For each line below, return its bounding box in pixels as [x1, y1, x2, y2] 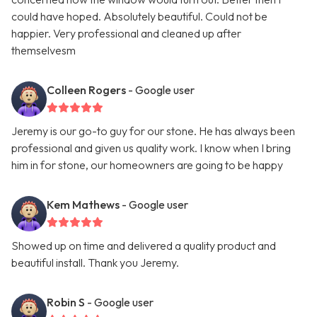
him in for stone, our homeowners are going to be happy [11, 158, 283, 173]
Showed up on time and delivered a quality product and [11, 238, 276, 253]
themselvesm [11, 43, 76, 58]
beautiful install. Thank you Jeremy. [11, 255, 179, 270]
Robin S [47, 295, 85, 310]
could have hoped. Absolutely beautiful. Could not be [11, 9, 267, 24]
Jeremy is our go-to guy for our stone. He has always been [11, 124, 295, 139]
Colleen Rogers [47, 83, 126, 98]
